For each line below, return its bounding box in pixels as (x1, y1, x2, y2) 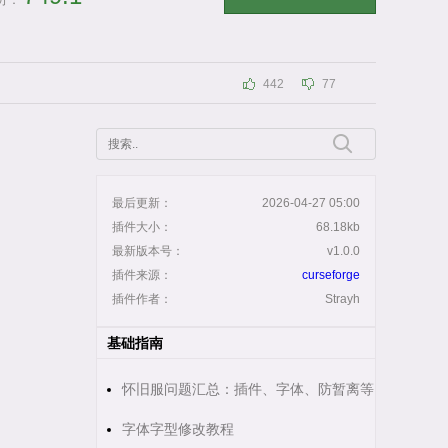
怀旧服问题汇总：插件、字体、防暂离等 (122, 381, 374, 397)
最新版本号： (112, 244, 184, 258)
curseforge (302, 268, 360, 282)
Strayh (325, 292, 360, 306)
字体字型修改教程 (122, 421, 234, 437)
